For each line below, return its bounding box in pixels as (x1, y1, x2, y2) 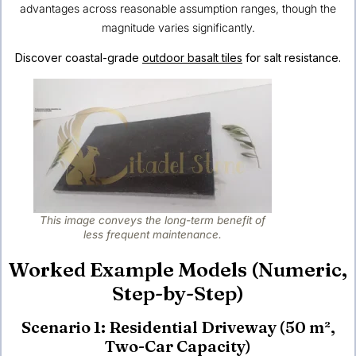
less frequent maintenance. (83, 228, 222, 242)
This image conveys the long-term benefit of (40, 214, 265, 227)
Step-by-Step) (112, 281, 244, 306)
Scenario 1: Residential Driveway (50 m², (21, 317, 335, 338)
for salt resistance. (242, 51, 341, 65)
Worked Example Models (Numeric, (9, 257, 347, 282)
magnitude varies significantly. (101, 20, 255, 34)
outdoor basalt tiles (142, 51, 242, 65)
